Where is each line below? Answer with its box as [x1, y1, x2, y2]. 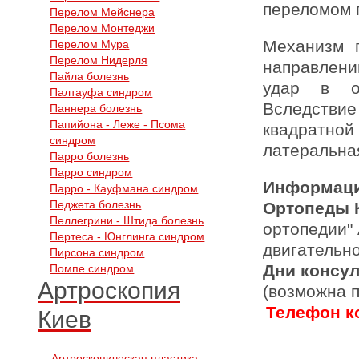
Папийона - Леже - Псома [50, 118, 186, 131]
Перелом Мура [50, 38, 130, 50]
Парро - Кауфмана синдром [50, 182, 199, 195]
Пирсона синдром [50, 246, 145, 259]
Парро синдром [50, 166, 133, 179]
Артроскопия [38, 277, 180, 304]
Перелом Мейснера [50, 6, 155, 18]
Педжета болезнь [50, 198, 142, 211]
